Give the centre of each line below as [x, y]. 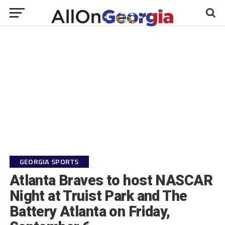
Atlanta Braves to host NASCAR [111, 180]
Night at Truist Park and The [98, 196]
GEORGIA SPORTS [49, 162]
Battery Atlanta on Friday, [90, 211]
